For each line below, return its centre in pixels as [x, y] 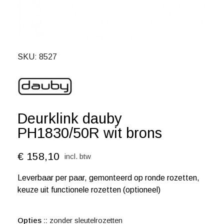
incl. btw [78, 156]
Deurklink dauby [70, 118]
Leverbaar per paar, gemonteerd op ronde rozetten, [108, 178]
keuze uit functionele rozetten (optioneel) [89, 190]
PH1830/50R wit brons [90, 133]
